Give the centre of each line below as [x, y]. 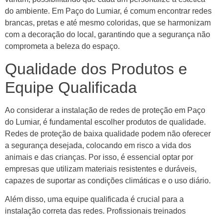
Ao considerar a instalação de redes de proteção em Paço [105, 110]
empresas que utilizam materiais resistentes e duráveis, [101, 169]
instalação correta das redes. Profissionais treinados [95, 211]
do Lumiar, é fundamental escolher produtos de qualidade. [105, 122]
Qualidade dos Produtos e [96, 69]
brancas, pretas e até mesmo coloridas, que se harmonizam [108, 23]
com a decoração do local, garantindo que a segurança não [108, 35]
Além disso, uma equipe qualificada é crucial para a [94, 199]
